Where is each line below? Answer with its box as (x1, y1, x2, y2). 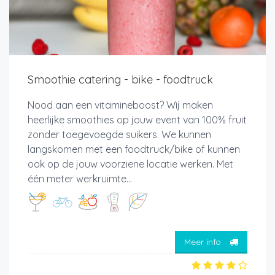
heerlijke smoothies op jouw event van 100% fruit (28, 113, 247, 126)
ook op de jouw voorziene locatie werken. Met (28, 157, 233, 170)
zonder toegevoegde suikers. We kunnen (28, 128, 211, 141)
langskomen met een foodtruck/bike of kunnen (28, 142, 240, 155)
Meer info (184, 236, 223, 248)
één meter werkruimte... (28, 172, 132, 185)
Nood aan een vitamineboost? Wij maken (28, 98, 213, 111)
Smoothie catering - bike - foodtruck (28, 72, 213, 87)
